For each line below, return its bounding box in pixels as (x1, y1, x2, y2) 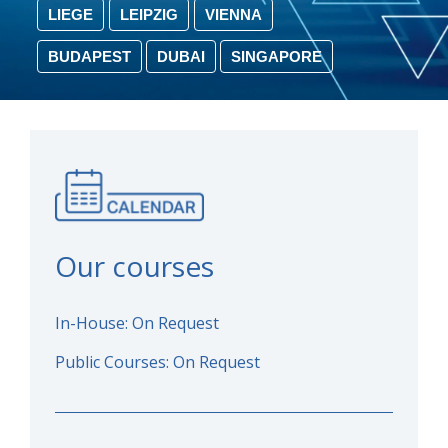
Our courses (55, 247, 214, 286)
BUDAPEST (47, 48, 131, 66)
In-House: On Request (55, 311, 219, 334)
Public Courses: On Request (55, 351, 260, 374)
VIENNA (204, 5, 262, 23)
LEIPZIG (119, 5, 178, 23)
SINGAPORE (231, 48, 323, 66)
